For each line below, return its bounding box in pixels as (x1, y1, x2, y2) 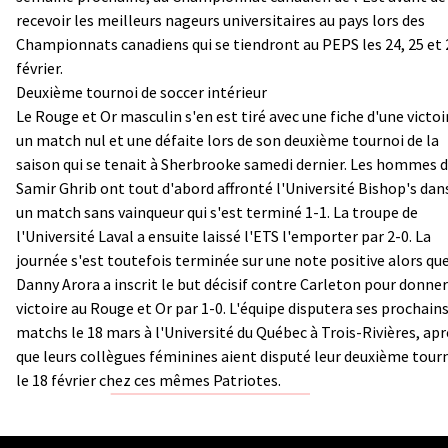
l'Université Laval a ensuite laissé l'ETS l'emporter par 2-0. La (16, 225, 431, 246)
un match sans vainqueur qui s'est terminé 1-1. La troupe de (16, 201, 418, 222)
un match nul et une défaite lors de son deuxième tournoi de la (16, 129, 439, 150)
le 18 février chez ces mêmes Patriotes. (16, 369, 281, 390)
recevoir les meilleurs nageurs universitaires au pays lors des (16, 9, 425, 30)
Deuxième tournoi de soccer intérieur (16, 81, 267, 102)
